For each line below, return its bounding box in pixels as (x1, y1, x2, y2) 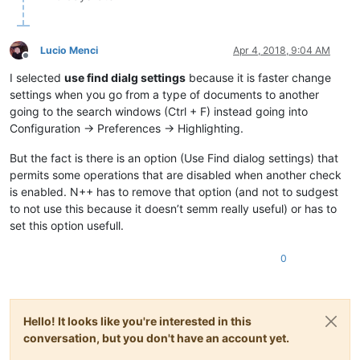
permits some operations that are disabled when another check (10, 167, 342, 182)
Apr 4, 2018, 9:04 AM (233, 43, 330, 56)
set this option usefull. (10, 218, 124, 232)
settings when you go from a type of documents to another (10, 87, 319, 101)
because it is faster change (186, 70, 331, 84)
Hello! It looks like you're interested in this (23, 313, 252, 328)
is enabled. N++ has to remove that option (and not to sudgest (10, 184, 338, 198)
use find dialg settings (64, 70, 186, 84)
